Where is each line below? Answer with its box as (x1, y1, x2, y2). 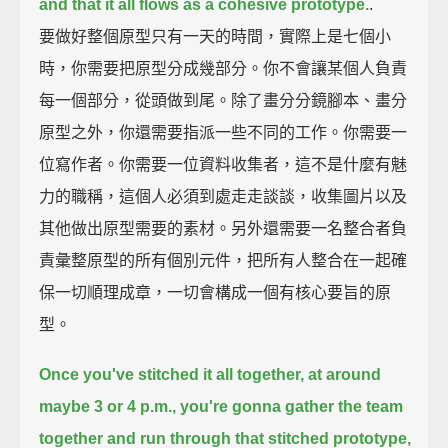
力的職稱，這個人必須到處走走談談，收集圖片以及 (39, 187, 408, 205)
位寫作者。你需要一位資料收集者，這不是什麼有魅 (39, 155, 408, 173)
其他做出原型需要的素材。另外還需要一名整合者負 (39, 219, 408, 237)
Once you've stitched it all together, (39, 365, 305, 383)
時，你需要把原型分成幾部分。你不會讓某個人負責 (39, 59, 408, 77)
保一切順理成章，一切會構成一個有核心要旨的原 (39, 283, 392, 301)
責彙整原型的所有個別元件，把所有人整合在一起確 (39, 251, 408, 269)
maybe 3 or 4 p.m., (39, 397, 177, 415)
